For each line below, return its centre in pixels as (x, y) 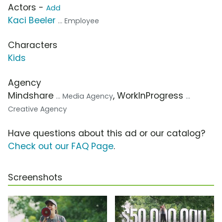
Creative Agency (37, 109)
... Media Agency (84, 96)
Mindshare (32, 96)
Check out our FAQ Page (61, 146)
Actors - (27, 8)
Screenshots (35, 178)
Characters (33, 45)
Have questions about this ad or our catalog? (107, 134)
